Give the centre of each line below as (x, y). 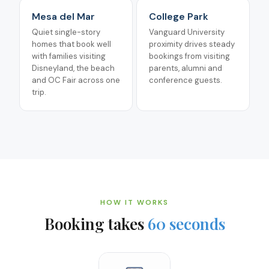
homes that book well (71, 44)
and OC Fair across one (76, 80)
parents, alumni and (186, 68)
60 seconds (186, 224)
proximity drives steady (192, 44)
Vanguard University (187, 32)
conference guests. (186, 80)
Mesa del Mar (63, 17)
